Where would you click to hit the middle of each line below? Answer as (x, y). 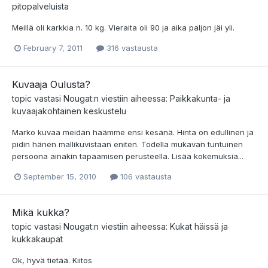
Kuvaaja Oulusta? (51, 84)
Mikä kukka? (41, 212)
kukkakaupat (37, 239)
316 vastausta (131, 48)
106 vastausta (145, 176)
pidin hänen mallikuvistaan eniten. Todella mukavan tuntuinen (127, 144)
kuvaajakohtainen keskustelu (69, 111)
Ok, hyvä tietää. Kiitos (52, 260)
